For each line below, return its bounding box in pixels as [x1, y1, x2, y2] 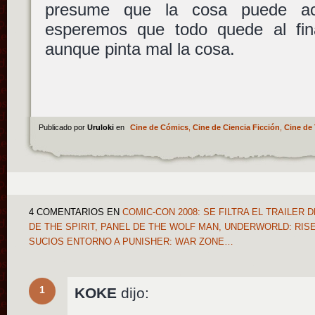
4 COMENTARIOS [29, 207, 105, 218]
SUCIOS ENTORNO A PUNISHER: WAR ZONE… [29, 237, 234, 247]
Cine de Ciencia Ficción [192, 123, 280, 132]
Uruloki [86, 123, 116, 132]
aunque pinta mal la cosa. [44, 39, 235, 59]
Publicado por [38, 123, 87, 132]
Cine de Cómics [129, 123, 188, 132]
